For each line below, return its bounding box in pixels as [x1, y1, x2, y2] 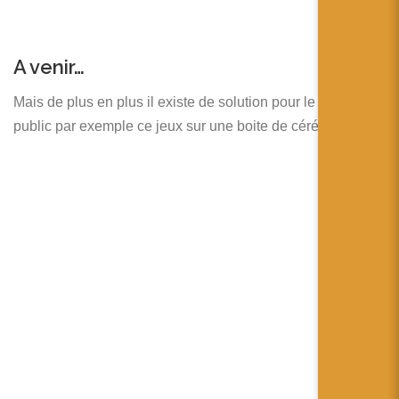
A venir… [13, 54, 85, 78]
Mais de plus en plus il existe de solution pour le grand [13, 94, 355, 110]
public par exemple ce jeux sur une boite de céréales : [13, 118, 353, 134]
